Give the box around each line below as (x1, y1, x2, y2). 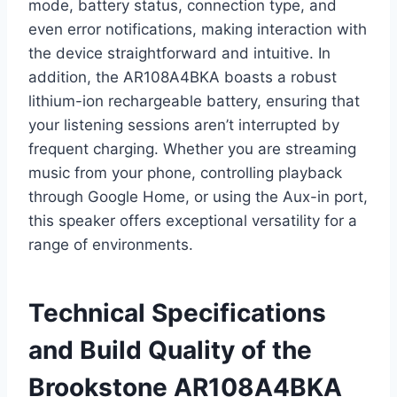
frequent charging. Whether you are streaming (28, 140, 356, 159)
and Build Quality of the (28, 335, 312, 366)
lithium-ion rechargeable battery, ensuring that (28, 92, 360, 111)
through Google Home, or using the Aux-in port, (28, 188, 368, 206)
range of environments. (28, 236, 193, 254)
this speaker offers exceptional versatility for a (28, 212, 357, 230)
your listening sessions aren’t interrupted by (28, 116, 339, 135)
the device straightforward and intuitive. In (28, 44, 331, 63)
